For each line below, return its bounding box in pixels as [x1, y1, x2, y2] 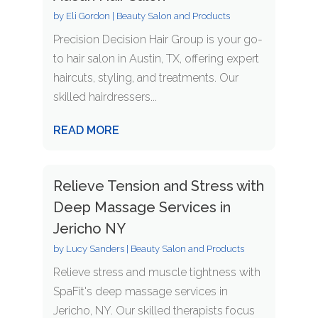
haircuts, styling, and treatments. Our [53, 71, 238, 85]
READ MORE [53, 124, 119, 138]
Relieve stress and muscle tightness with [53, 265, 261, 280]
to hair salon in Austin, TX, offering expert [53, 52, 259, 66]
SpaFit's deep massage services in [53, 285, 228, 299]
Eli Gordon [65, 11, 110, 22]
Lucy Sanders [65, 243, 124, 255]
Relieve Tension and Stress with [53, 177, 264, 195]
